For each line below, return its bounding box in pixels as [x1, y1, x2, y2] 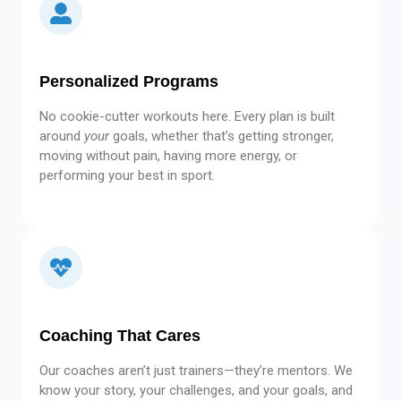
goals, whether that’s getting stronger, [109, 128, 334, 144]
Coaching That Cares [39, 327, 200, 346]
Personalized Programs [39, 73, 218, 90]
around [39, 128, 84, 144]
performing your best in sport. [39, 167, 215, 183]
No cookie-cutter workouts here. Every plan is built [39, 108, 335, 124]
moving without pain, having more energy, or [39, 148, 297, 164]
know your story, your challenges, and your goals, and [39, 382, 353, 399]
